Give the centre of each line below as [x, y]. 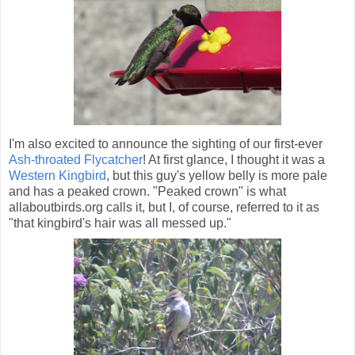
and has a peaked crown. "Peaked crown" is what [147, 192]
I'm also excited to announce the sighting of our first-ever [166, 144]
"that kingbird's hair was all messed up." [120, 223]
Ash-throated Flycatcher [76, 160]
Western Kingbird [57, 176]
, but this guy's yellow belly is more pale [217, 176]
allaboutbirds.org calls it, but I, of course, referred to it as [164, 208]
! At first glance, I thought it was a [234, 160]
